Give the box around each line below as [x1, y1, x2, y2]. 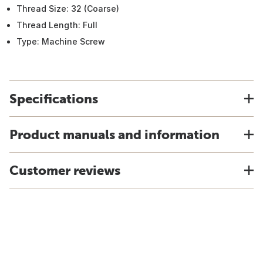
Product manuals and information [9, 127, 220, 142]
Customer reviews [9, 163, 120, 178]
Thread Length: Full [16, 20, 97, 30]
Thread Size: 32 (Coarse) [16, 4, 119, 14]
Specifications [9, 91, 98, 106]
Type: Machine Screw [16, 36, 105, 46]
